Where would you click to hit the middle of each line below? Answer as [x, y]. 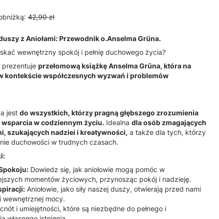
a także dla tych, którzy [167, 132]
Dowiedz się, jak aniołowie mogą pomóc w [97, 170]
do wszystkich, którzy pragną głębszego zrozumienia [109, 113]
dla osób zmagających [169, 123]
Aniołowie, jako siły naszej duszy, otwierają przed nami [113, 189]
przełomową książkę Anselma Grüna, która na [115, 66]
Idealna [118, 123]
